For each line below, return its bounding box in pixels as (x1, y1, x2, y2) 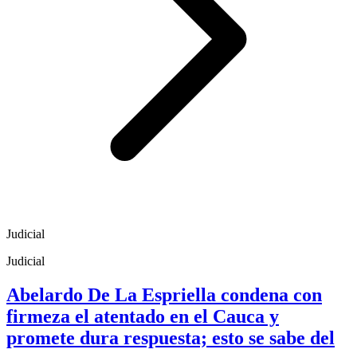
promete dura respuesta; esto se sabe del (6, 327, 335, 348)
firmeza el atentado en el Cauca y (6, 305, 279, 327)
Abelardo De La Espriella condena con (6, 284, 322, 305)
